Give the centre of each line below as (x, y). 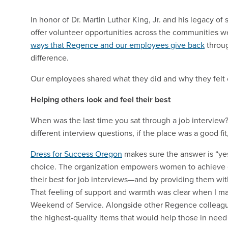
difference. (50, 58)
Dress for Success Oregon (76, 154)
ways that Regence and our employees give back (118, 45)
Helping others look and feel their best (101, 100)
